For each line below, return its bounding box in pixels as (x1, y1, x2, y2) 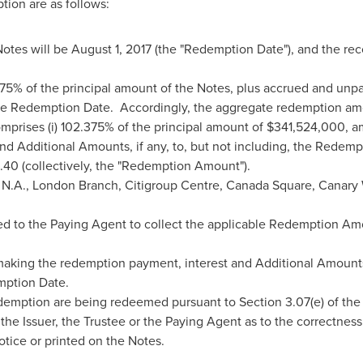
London (32, 176, 75, 194)
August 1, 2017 (70, 40, 152, 58)
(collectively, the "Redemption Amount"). (18, 156, 250, 175)
